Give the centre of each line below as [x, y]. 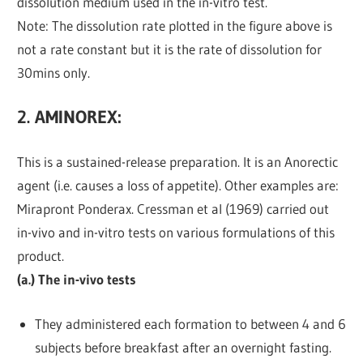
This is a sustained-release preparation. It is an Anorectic [178, 162]
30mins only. [54, 73]
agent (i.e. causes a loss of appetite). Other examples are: [178, 186]
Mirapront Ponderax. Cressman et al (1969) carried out [173, 209]
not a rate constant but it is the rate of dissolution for [170, 49]
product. [41, 256]
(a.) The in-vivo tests [77, 280]
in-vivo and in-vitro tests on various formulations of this [176, 233]
